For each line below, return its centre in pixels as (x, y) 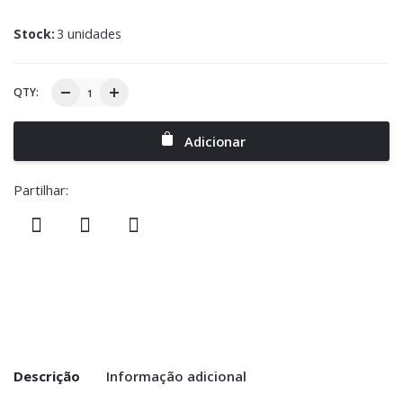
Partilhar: (41, 190)
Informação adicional (176, 376)
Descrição (47, 376)
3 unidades (89, 34)
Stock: (34, 34)
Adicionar (213, 142)
